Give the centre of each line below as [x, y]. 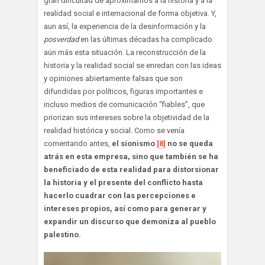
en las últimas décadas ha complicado [146, 39]
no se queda [189, 143]
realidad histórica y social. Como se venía [114, 130]
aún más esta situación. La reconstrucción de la [125, 52]
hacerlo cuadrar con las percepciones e [120, 195]
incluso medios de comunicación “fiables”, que [124, 104]
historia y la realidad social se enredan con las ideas [132, 65]
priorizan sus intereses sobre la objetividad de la [127, 117]
